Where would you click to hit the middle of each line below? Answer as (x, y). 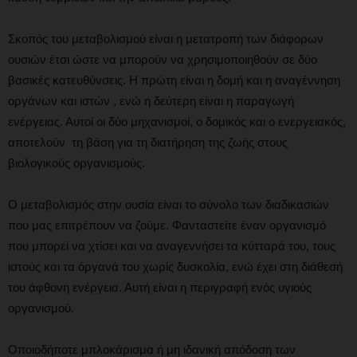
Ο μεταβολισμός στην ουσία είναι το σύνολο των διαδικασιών (169, 204)
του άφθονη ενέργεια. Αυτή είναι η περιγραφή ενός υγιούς (160, 287)
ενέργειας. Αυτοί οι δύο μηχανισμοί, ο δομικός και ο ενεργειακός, (177, 121)
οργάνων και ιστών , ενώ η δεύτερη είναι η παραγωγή (151, 100)
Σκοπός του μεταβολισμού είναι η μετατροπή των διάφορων (166, 38)
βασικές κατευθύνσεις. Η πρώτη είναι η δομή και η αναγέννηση (174, 80)
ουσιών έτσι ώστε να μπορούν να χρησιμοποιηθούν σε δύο (163, 59)
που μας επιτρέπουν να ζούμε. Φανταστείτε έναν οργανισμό (167, 225)
